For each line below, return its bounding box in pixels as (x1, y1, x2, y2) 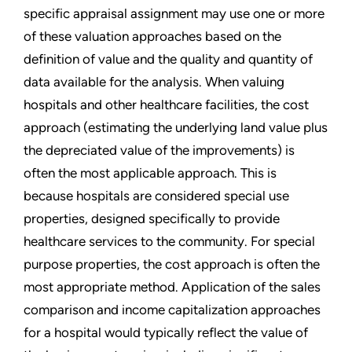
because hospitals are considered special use (24, 188, 289, 204)
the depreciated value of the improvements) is (24, 142, 295, 159)
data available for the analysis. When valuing (24, 74, 284, 90)
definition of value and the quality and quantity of (24, 51, 313, 68)
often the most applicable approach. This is (24, 165, 277, 181)
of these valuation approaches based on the (24, 28, 281, 45)
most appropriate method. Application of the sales (24, 279, 321, 295)
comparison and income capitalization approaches (24, 302, 321, 318)
